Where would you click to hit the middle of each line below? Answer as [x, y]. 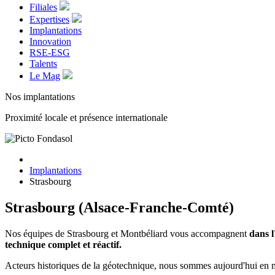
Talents [43, 63]
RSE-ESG [50, 52]
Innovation [50, 41]
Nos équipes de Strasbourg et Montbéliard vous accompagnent [127, 233]
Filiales [43, 7]
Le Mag [45, 76]
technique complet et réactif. [63, 244]
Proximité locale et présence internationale [86, 117]
